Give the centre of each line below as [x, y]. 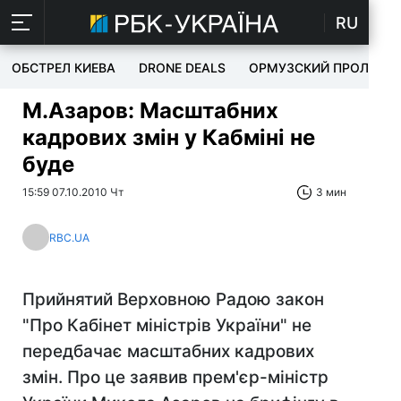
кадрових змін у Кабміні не [169, 137]
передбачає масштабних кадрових [168, 351]
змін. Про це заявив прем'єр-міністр [175, 377]
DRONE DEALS [182, 68]
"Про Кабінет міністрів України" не [167, 325]
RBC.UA [69, 237]
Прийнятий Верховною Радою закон [173, 299]
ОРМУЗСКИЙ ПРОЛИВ [317, 68]
